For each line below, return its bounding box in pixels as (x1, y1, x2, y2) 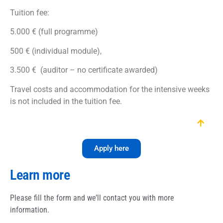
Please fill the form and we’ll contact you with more (10, 193, 174, 203)
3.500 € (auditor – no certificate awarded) (10, 65, 158, 75)
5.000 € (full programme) (10, 27, 98, 37)
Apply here (94, 144, 129, 153)
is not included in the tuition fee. (10, 96, 122, 106)
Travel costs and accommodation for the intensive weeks (10, 84, 210, 94)
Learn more (10, 167, 70, 184)
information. (10, 205, 49, 215)
